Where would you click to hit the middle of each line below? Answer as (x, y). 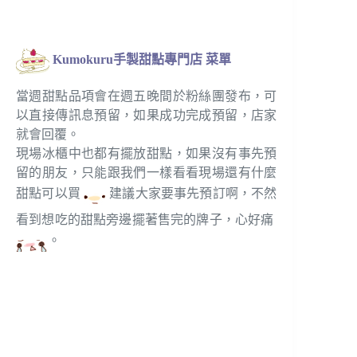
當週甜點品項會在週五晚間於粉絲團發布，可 (147, 96)
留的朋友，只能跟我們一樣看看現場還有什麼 (147, 173)
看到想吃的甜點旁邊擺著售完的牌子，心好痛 (147, 220)
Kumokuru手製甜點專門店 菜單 (142, 60)
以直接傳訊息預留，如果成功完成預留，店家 (147, 116)
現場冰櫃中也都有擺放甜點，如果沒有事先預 (147, 154)
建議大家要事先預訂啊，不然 (192, 194)
